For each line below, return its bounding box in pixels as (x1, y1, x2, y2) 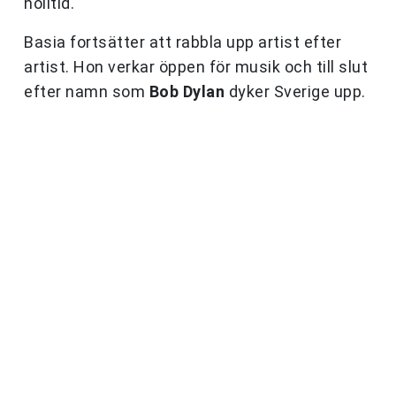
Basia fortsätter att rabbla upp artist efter (24, 33, 341, 52)
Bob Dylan (148, 82, 225, 102)
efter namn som (24, 82, 149, 102)
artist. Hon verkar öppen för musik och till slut (24, 57, 368, 77)
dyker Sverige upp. (225, 82, 366, 102)
